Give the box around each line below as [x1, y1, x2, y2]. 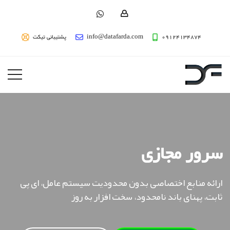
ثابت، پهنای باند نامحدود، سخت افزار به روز [71, 187, 222, 206]
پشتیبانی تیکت [32, 32, 66, 43]
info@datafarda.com [86, 32, 143, 43]
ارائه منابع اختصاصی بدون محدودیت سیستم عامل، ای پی [20, 174, 222, 192]
